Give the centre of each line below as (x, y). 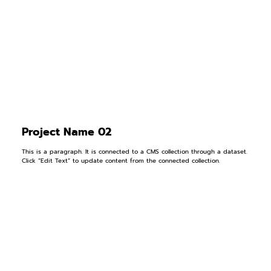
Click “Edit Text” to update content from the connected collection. (121, 160)
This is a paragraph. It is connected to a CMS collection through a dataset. (134, 151)
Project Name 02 (66, 132)
